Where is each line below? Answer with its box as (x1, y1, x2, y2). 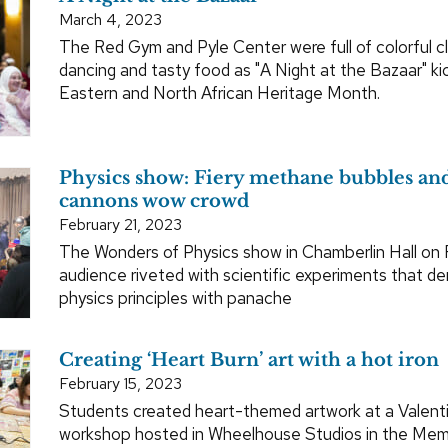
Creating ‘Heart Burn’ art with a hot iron (59, 348, 439, 371)
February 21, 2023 (59, 213, 182, 235)
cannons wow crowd (59, 189, 249, 212)
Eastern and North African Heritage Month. (59, 81, 380, 104)
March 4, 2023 (59, 8, 162, 30)
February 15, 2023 (59, 372, 182, 394)
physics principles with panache (59, 286, 292, 309)
